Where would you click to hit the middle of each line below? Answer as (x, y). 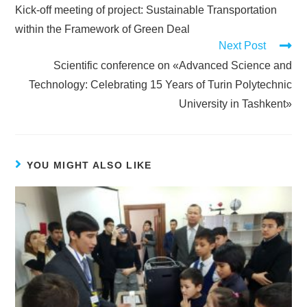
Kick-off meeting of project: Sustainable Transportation (146, 10)
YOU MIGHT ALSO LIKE (89, 165)
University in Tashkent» (235, 104)
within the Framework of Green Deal (103, 29)
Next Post (242, 46)
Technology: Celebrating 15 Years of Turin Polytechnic (160, 85)
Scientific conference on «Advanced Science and (172, 66)
